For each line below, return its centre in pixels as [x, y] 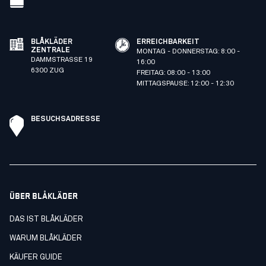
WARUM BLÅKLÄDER [46, 238]
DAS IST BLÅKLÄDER [46, 219]
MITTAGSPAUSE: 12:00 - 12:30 [185, 83]
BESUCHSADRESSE [66, 119]
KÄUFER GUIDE [36, 257]
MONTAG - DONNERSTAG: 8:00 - [188, 51]
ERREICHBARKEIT [168, 42]
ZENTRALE [50, 50]
